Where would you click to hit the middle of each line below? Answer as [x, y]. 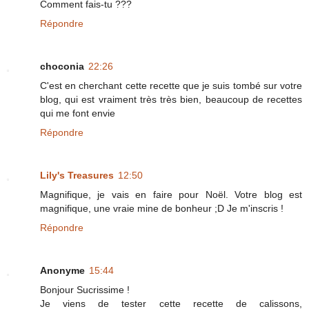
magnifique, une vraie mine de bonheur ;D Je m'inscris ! [162, 208]
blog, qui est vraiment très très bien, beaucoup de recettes [171, 99]
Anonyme [62, 270]
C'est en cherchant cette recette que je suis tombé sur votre [171, 85]
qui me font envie [78, 113]
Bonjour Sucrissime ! [85, 289]
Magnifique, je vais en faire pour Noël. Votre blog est [171, 194]
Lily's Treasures [77, 175]
